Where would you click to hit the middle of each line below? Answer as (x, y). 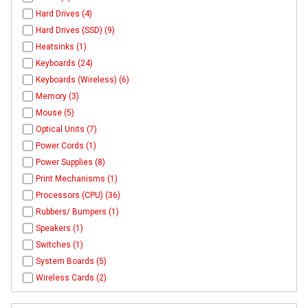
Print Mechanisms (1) (77, 179)
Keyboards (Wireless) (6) (83, 80)
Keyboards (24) (65, 64)
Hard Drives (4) (64, 14)
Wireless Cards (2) (71, 278)
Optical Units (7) (67, 130)
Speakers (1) (60, 229)
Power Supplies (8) (71, 163)
